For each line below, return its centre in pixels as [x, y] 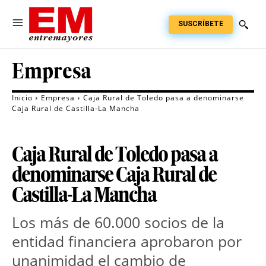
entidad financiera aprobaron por [127, 241]
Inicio [22, 98]
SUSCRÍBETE [201, 23]
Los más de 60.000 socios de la [118, 222]
